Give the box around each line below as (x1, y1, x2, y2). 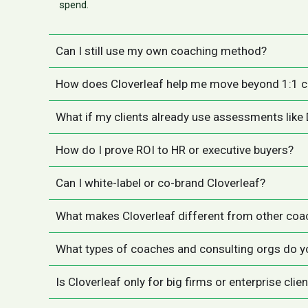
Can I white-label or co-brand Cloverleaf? (55, 176, 265, 190)
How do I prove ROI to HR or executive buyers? (55, 143, 294, 157)
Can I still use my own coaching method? (55, 44, 267, 58)
